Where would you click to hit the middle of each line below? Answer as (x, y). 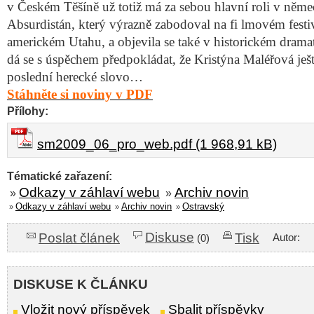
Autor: (288, 238)
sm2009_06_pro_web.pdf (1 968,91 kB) (157, 144)
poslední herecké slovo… (75, 77)
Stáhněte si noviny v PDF (80, 94)
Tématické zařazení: (60, 176)
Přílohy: (28, 111)
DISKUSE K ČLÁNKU (81, 284)
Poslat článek (79, 238)
